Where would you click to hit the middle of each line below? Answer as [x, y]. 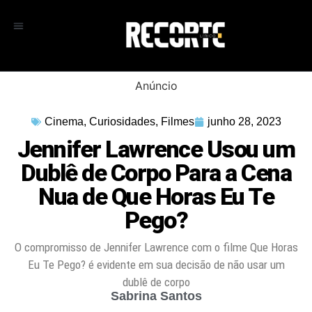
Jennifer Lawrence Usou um [156, 149]
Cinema [64, 121]
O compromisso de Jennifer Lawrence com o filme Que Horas [156, 247]
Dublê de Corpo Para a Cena [156, 172]
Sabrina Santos [156, 296]
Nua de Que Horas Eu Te [156, 196]
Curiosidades [122, 121]
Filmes [177, 121]
